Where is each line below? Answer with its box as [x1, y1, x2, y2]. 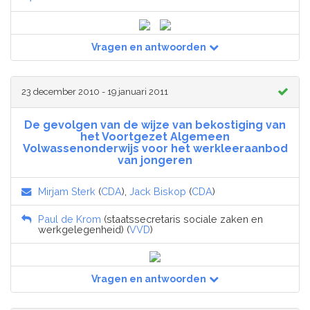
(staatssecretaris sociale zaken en [101, 213, 263, 226]
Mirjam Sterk [38, 185, 95, 198]
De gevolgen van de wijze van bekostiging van [24, 118, 286, 132]
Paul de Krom [38, 213, 101, 226]
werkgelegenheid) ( [38, 224, 129, 236]
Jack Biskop [129, 185, 186, 198]
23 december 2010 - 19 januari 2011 [21, 86, 168, 98]
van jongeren [118, 154, 192, 167]
